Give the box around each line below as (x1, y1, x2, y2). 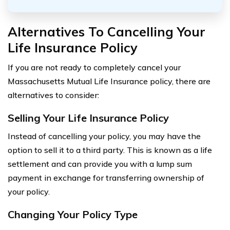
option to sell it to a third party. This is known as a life (8, 144, 212, 155)
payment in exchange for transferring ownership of (8, 172, 204, 183)
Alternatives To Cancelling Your (8, 23, 205, 40)
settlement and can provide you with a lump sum (8, 158, 192, 169)
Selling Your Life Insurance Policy (8, 111, 169, 124)
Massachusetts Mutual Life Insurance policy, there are (8, 75, 210, 86)
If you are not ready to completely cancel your (8, 62, 181, 72)
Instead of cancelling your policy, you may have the (8, 130, 201, 141)
